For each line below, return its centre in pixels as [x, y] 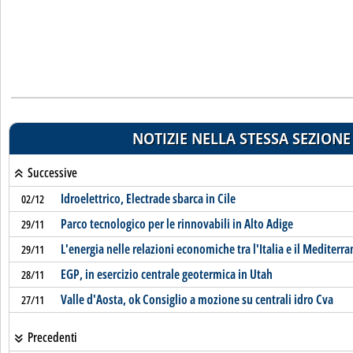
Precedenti [51, 337]
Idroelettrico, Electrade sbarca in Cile [148, 199]
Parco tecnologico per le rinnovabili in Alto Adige [176, 224]
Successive [51, 173]
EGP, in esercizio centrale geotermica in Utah [166, 274]
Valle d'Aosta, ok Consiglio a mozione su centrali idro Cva [197, 299]
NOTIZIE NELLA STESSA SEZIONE [241, 138]
